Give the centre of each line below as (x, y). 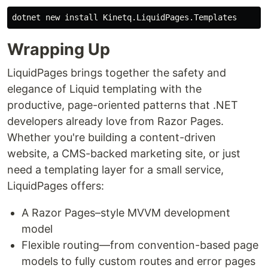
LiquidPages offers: (56, 185)
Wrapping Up (59, 49)
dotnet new (38, 17)
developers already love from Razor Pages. (115, 121)
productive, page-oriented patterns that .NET (123, 105)
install (84, 17)
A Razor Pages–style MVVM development (126, 212)
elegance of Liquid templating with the (104, 89)
